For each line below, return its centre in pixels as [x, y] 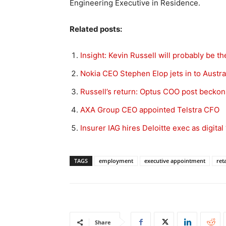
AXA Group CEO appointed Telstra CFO [150, 110]
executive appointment [175, 161]
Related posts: [96, 29]
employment [116, 161]
